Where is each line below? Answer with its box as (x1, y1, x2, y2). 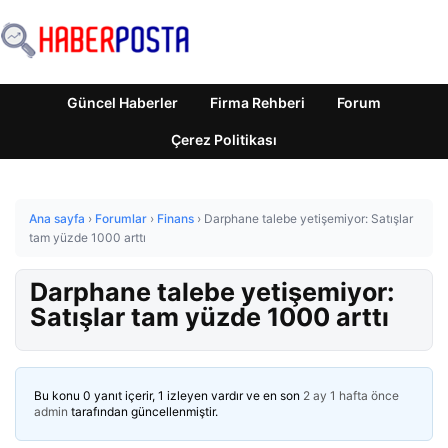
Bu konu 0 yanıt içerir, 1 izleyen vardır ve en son (34, 388, 303, 403)
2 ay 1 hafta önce (303, 388, 399, 403)
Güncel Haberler (67, 94, 178, 111)
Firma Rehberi (210, 94, 305, 111)
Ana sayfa (29, 211, 85, 226)
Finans (157, 211, 194, 226)
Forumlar (95, 211, 147, 226)
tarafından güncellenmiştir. (68, 404, 218, 419)
